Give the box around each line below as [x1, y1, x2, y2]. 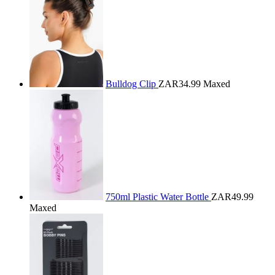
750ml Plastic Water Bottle [106, 192, 211, 202]
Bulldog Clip [106, 79, 158, 89]
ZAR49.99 [211, 192, 254, 202]
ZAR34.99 [158, 79, 201, 89]
